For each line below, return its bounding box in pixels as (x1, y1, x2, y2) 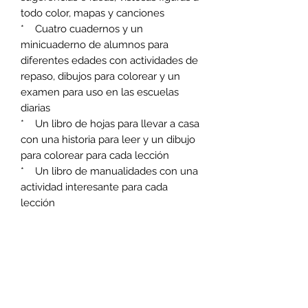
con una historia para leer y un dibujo (21, 133, 195, 146)
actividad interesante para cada (21, 180, 168, 193)
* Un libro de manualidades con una (21, 164, 198, 177)
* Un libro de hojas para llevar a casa (21, 117, 199, 130)
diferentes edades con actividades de (21, 54, 198, 67)
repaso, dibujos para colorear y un (21, 69, 180, 82)
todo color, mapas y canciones (21, 6, 164, 19)
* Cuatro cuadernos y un (21, 22, 143, 35)
